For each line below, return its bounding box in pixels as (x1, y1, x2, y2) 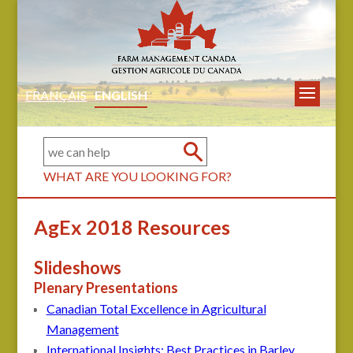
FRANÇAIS (25, 87, 87, 102)
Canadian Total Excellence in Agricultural (46, 300, 266, 316)
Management (46, 321, 119, 336)
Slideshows (33, 256, 121, 278)
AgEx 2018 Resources (33, 214, 230, 239)
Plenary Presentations (33, 278, 178, 296)
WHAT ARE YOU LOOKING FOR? (43, 168, 232, 184)
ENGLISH (95, 87, 148, 102)
